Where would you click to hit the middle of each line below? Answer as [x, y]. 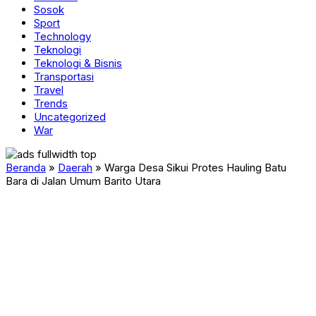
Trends [51, 103]
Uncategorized [70, 117]
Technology [62, 36]
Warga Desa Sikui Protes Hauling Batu [195, 168]
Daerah [75, 168]
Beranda [26, 168]
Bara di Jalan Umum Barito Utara [83, 181]
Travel [49, 90]
